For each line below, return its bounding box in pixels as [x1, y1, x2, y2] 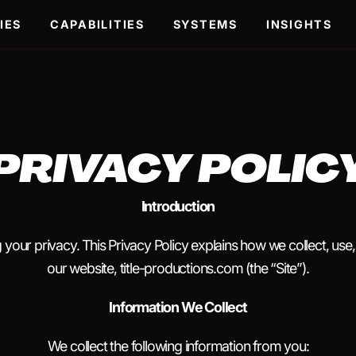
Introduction [141, 198, 215, 215]
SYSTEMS [172, 17, 238, 31]
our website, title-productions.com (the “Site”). [47, 260, 309, 277]
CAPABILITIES [50, 17, 145, 31]
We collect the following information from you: [47, 338, 309, 354]
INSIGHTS [265, 17, 332, 31]
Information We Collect [109, 299, 247, 315]
